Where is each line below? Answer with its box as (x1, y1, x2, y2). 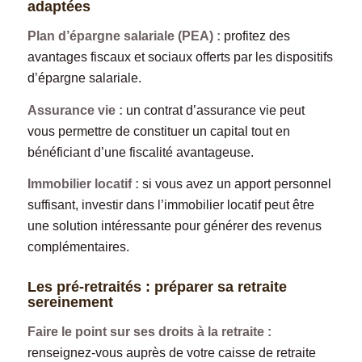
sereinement (27, 294, 113, 311)
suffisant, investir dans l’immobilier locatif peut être (27, 198, 314, 213)
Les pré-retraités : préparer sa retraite (27, 279, 287, 296)
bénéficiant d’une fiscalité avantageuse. (27, 145, 254, 159)
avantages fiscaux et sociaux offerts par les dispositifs (27, 49, 333, 64)
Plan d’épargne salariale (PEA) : (27, 28, 221, 43)
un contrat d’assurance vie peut (122, 103, 305, 117)
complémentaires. (27, 240, 129, 255)
